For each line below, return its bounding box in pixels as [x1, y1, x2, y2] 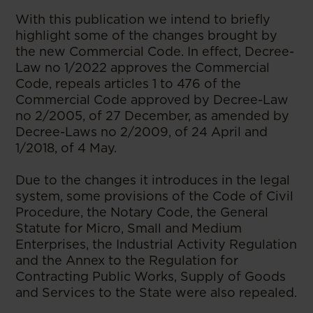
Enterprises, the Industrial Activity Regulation [15, 237, 298, 252]
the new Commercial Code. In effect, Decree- [15, 44, 295, 59]
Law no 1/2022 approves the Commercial [15, 60, 270, 75]
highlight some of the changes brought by [15, 28, 278, 43]
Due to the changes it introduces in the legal [15, 173, 291, 188]
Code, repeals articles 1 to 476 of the [15, 76, 242, 92]
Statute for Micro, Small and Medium [15, 221, 242, 236]
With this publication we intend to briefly [15, 12, 271, 27]
